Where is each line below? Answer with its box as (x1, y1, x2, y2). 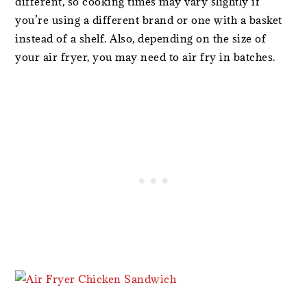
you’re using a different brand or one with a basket (15, 13, 282, 27)
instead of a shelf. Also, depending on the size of (15, 32, 267, 45)
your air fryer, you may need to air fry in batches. (15, 50, 275, 64)
